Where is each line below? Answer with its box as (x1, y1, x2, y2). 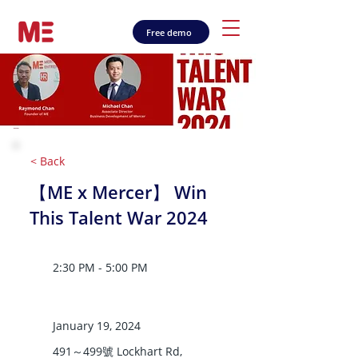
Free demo (146, 26, 193, 38)
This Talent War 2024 (30, 205, 208, 229)
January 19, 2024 (53, 318, 141, 333)
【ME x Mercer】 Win (30, 180, 207, 204)
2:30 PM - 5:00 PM (53, 260, 148, 275)
